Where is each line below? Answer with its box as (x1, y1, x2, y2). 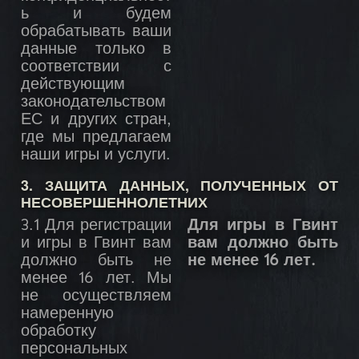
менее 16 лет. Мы (21, 271, 171, 288)
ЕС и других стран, (21, 112, 171, 129)
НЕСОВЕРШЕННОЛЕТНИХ (21, 192, 208, 213)
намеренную (21, 306, 114, 323)
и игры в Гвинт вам (21, 236, 171, 252)
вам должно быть (188, 236, 338, 252)
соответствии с (21, 59, 171, 76)
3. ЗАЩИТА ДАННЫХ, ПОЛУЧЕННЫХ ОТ (21, 175, 338, 196)
